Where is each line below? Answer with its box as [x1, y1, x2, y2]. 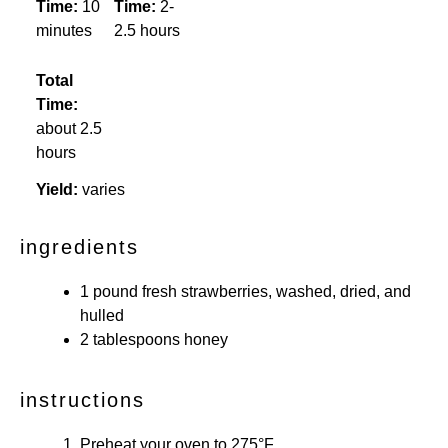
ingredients [20, 235, 139, 258]
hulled [80, 306, 124, 324]
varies [82, 180, 125, 198]
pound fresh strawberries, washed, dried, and [89, 282, 411, 300]
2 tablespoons [80, 330, 180, 348]
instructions [20, 388, 145, 411]
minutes [36, 22, 92, 40]
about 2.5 [36, 119, 102, 137]
